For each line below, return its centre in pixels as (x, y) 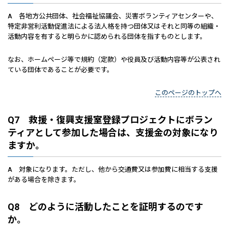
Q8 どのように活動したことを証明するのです (106, 207)
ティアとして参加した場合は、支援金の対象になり (113, 133)
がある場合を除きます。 (44, 180)
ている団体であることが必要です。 (61, 70)
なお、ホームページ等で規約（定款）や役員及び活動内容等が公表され (114, 60)
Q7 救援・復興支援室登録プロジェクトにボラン (110, 120)
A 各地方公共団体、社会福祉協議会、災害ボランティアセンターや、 (113, 16)
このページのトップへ (188, 93)
